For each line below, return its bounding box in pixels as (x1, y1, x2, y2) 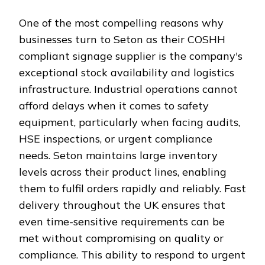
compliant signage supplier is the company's (19, 49, 243, 63)
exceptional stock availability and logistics (19, 65, 234, 79)
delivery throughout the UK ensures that (19, 198, 225, 212)
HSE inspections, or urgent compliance (19, 131, 212, 146)
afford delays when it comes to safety (19, 98, 209, 112)
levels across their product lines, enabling (19, 164, 227, 179)
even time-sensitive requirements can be (19, 214, 225, 228)
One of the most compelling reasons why (19, 15, 224, 30)
